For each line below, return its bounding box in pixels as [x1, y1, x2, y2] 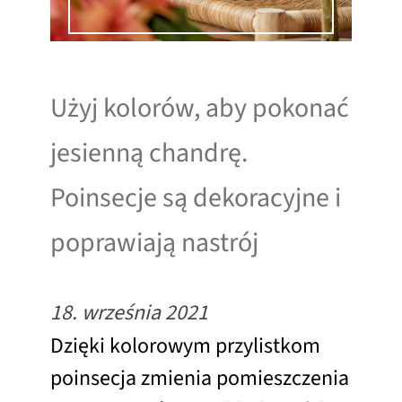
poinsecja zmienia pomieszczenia [50, 363, 349, 395]
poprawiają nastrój [50, 223, 258, 263]
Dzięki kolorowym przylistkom [50, 330, 320, 363]
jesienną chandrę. [50, 134, 248, 173]
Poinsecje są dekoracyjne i [50, 179, 341, 218]
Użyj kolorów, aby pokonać [50, 89, 349, 128]
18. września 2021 [50, 297, 208, 329]
